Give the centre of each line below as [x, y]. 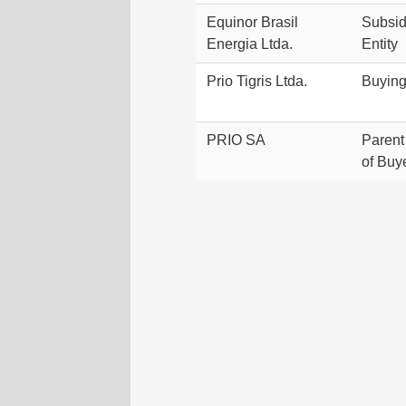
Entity [380, 44]
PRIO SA [236, 140]
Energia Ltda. [250, 44]
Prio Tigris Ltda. [257, 81]
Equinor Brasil [252, 22]
